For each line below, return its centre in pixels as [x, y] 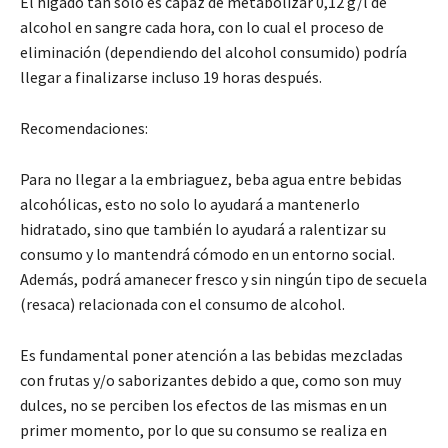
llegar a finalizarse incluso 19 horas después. [171, 76]
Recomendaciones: [84, 127]
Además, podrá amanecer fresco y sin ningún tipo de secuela [223, 278]
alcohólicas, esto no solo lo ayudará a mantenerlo [190, 203]
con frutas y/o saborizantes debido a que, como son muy [210, 379]
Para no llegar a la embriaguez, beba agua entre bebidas [211, 178]
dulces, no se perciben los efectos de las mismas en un [203, 404]
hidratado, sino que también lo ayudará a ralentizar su [203, 228]
